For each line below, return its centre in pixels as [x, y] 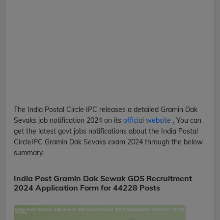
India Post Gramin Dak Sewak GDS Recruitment [103, 178]
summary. [29, 153]
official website [148, 120]
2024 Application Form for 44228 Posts [87, 188]
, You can [187, 120]
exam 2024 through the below [154, 142]
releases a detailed [129, 110]
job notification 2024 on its [80, 120]
